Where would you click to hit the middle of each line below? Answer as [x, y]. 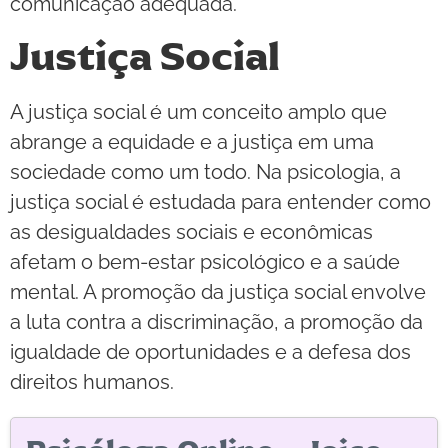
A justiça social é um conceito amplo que [198, 111]
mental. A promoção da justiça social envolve [218, 291]
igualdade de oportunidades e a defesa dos [210, 351]
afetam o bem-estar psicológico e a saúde [205, 261]
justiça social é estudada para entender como [220, 201]
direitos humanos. [92, 381]
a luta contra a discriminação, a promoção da [216, 321]
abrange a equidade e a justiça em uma [192, 141]
